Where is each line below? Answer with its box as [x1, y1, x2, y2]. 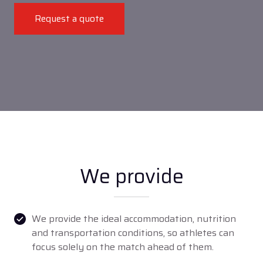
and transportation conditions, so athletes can [32, 225, 234, 240]
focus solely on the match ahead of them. [32, 240, 214, 254]
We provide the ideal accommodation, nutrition [32, 211, 236, 226]
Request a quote [35, 12, 104, 26]
